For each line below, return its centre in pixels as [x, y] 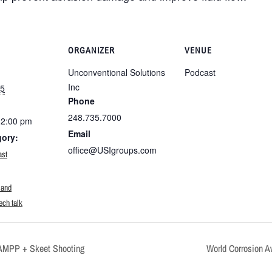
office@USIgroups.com [112, 150]
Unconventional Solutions [117, 72]
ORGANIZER [91, 50]
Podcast [200, 72]
